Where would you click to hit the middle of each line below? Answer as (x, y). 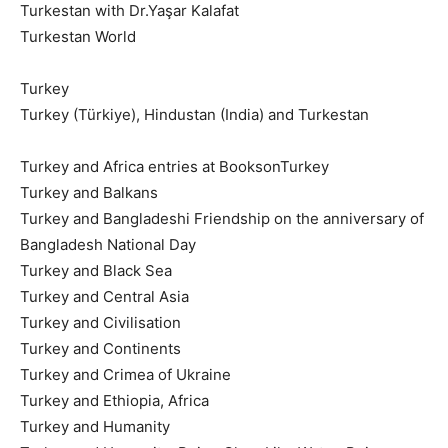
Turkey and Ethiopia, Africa (114, 400)
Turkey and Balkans (89, 192)
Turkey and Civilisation (100, 322)
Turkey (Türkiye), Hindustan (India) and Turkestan (194, 114)
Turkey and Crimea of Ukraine (125, 374)
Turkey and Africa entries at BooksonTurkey (174, 166)
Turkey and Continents (100, 348)
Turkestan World (78, 36)
